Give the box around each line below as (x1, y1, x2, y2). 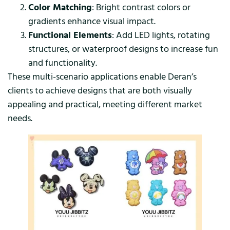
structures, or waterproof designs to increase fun (28, 43, 218, 56)
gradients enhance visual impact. (28, 15, 156, 28)
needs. (8, 112, 32, 125)
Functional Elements (28, 29, 112, 42)
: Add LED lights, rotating (112, 29, 210, 42)
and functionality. (28, 56, 97, 70)
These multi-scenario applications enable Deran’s (8, 70, 197, 84)
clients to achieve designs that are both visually (8, 84, 192, 98)
